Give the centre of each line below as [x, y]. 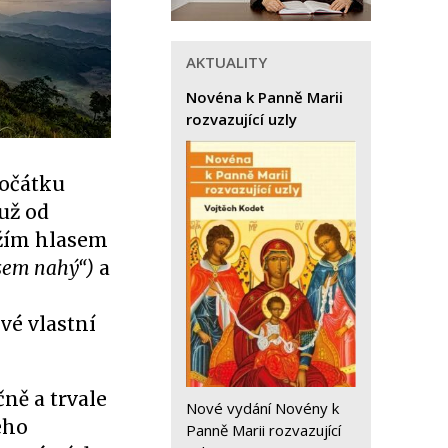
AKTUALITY [226, 62]
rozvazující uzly [241, 119]
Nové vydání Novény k [262, 407]
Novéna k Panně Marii [264, 97]
